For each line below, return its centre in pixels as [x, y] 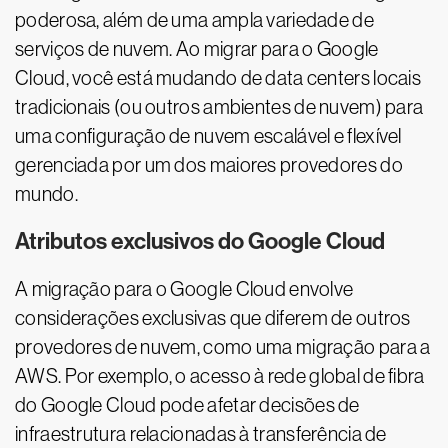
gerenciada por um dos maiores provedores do [209, 165]
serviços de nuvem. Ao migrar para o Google [197, 49]
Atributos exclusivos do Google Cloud [200, 241]
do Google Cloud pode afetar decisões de [187, 405]
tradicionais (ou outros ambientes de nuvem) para [219, 107]
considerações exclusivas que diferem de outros [213, 318]
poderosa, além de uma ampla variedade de [194, 20]
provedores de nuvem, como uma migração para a [223, 347]
